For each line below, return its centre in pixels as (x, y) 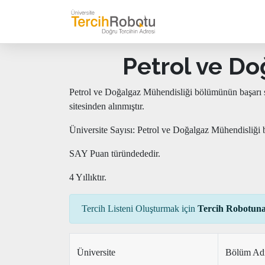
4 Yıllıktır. (88, 177)
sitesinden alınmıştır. (107, 106)
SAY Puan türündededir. (115, 153)
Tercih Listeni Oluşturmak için (140, 209)
